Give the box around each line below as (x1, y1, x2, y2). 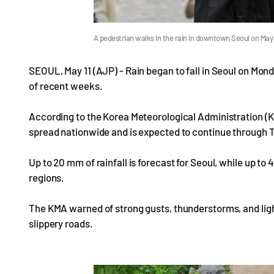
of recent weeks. (29, 80, 103, 92)
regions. (29, 171, 65, 183)
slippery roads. (29, 217, 93, 229)
